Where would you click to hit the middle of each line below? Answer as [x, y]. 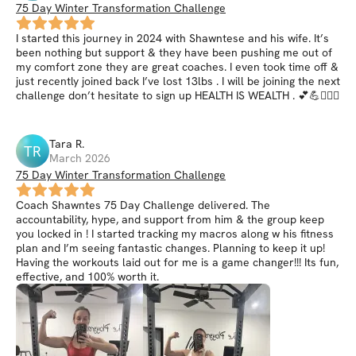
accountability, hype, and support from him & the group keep [170, 219]
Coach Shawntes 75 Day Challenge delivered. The [143, 205]
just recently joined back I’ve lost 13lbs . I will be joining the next [178, 81]
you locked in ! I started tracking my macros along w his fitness [175, 234]
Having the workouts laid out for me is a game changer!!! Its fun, [177, 262]
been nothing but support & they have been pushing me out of [174, 52]
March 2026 [80, 158]
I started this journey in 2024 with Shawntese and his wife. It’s [172, 38]
